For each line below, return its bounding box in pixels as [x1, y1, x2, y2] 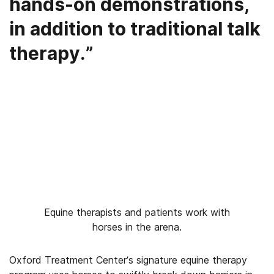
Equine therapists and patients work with [44, 206, 230, 218]
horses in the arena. [92, 221, 182, 233]
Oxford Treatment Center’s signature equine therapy [9, 254, 247, 266]
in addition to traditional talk [9, 18, 261, 40]
